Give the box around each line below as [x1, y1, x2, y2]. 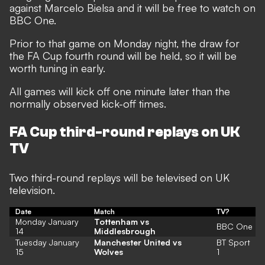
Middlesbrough [94, 225, 156, 236]
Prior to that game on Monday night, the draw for [9, 36, 240, 50]
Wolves [94, 246, 123, 257]
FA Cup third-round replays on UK [9, 124, 240, 140]
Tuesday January [15, 237, 79, 247]
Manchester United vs [94, 237, 182, 247]
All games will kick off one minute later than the [9, 84, 230, 98]
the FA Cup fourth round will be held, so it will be [9, 49, 237, 62]
